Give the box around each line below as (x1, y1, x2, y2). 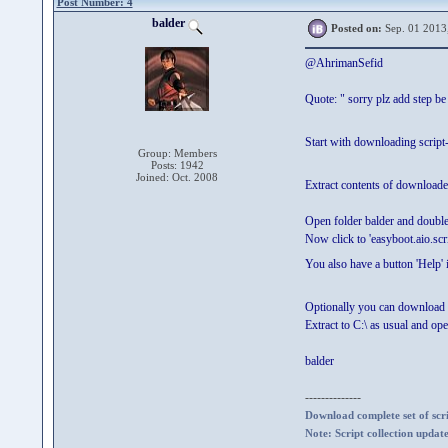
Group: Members (137, 147, 217, 159)
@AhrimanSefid (304, 56, 383, 70)
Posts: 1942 (150, 159, 204, 171)
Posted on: (330, 22, 382, 34)
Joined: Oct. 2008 (136, 171, 218, 183)
